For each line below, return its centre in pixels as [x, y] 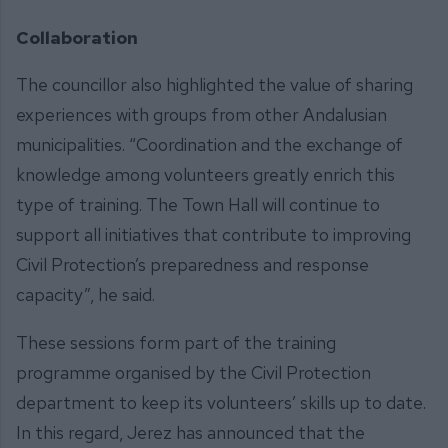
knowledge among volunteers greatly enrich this [205, 175]
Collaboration [77, 37]
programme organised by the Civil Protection [193, 372]
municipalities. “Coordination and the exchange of [209, 145]
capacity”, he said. [85, 295]
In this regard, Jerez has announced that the [190, 432]
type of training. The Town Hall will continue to [198, 205]
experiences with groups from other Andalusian [201, 115]
